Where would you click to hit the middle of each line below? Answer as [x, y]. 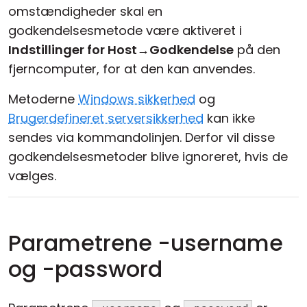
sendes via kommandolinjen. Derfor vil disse [142, 138]
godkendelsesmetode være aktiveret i [125, 31]
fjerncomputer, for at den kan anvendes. [132, 69]
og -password [85, 269]
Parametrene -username [146, 243]
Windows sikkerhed [137, 99]
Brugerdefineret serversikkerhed [106, 119]
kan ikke [229, 119]
